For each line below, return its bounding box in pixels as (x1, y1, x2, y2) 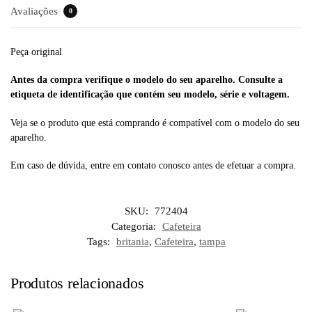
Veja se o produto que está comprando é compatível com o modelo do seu (10, 117, 299, 128)
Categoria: (111, 220, 159, 232)
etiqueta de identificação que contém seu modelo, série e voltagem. (10, 89, 290, 100)
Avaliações (10, 5, 61, 17)
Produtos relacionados (10, 274, 144, 292)
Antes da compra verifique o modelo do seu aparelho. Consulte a (10, 75, 283, 86)
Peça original (10, 46, 62, 57)
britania (116, 235, 149, 247)
